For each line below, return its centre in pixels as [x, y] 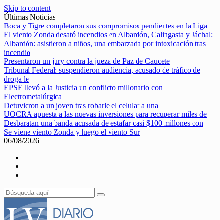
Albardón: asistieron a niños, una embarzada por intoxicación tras [105, 43]
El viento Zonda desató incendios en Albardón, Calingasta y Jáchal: [108, 35]
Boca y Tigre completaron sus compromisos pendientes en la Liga [106, 26]
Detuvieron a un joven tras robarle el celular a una [81, 105]
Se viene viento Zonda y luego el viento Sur [72, 132]
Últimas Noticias [30, 17]
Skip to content [27, 8]
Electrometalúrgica [33, 96]
